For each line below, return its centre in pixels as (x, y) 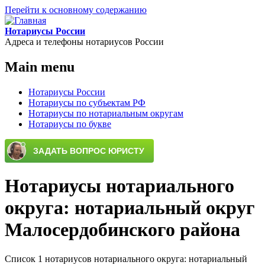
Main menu (40, 67)
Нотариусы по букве (70, 124)
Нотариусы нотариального (119, 186)
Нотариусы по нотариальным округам (106, 113)
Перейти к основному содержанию (76, 10)
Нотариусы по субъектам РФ (87, 102)
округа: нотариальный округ (130, 208)
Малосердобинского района (122, 230)
